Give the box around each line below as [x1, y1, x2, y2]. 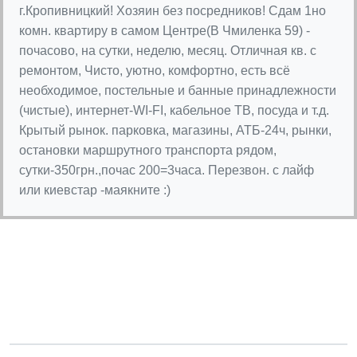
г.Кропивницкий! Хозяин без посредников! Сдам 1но [19, 4, 326, 18]
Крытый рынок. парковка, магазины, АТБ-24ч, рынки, [19, 124, 331, 138]
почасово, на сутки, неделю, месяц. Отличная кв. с [19, 44, 316, 58]
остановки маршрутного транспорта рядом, [19, 143, 277, 158]
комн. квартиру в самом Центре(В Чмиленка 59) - [19, 24, 310, 38]
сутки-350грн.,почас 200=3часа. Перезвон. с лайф [19, 163, 314, 178]
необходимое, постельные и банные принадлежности [19, 84, 336, 98]
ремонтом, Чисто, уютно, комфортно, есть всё [19, 64, 290, 78]
